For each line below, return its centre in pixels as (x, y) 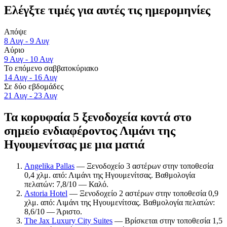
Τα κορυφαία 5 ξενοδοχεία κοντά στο (98, 117)
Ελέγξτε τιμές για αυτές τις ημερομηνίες (107, 10)
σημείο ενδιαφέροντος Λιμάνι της (90, 130)
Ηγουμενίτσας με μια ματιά (74, 144)
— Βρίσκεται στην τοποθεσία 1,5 (167, 220)
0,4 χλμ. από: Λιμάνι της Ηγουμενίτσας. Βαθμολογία (110, 175)
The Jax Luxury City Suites (68, 220)
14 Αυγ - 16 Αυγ (31, 77)
